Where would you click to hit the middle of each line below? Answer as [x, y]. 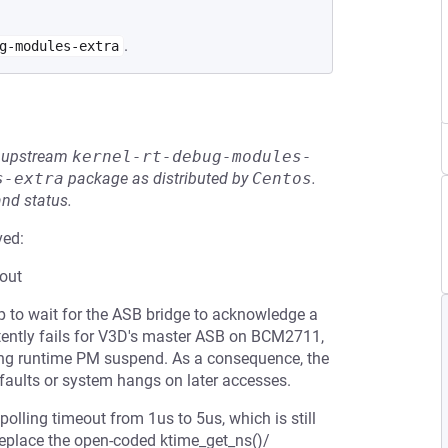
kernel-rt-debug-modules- [192, 156]
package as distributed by [158, 178]
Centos [282, 178]
